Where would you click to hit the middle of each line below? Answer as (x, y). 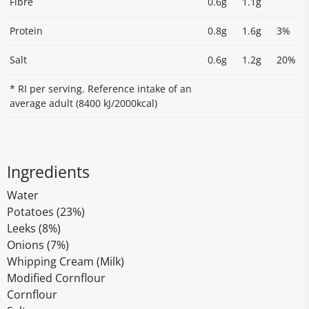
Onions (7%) (38, 245)
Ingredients (48, 172)
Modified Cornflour (56, 278)
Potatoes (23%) (46, 212)
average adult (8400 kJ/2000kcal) (83, 103)
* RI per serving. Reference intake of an (101, 89)
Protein (26, 31)
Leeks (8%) (34, 228)
